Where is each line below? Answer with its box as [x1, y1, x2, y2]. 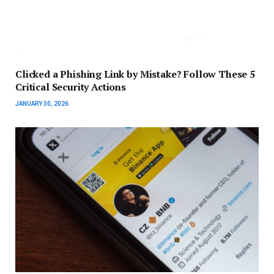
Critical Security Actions [15, 80, 126, 94]
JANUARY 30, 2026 [15, 100, 68, 107]
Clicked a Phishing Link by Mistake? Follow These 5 [15, 67, 255, 81]
